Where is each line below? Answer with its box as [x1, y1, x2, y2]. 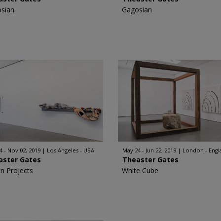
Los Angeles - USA [47, 147, 95, 154]
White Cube [122, 166, 158, 175]
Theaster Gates [122, 155, 179, 164]
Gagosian [122, 5, 152, 14]
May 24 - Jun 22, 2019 [122, 147, 176, 154]
